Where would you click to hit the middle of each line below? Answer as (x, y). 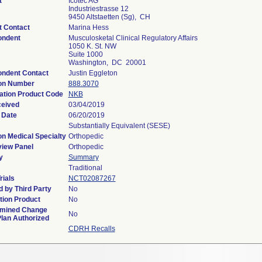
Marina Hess (88, 27)
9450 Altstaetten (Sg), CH (109, 17)
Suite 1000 (85, 54)
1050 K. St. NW (92, 46)
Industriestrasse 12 (98, 9)
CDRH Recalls (92, 229)
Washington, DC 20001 (107, 63)
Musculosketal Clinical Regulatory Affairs (133, 38)
